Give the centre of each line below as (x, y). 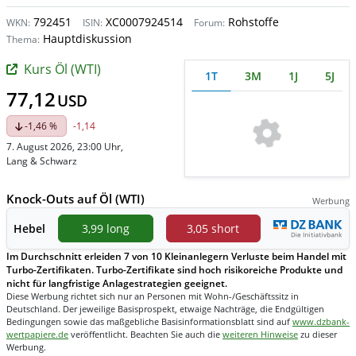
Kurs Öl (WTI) (62, 69)
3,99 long (105, 228)
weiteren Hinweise (260, 334)
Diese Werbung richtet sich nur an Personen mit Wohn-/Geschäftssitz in (153, 296)
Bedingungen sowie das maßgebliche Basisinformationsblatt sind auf (149, 321)
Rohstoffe (252, 22)
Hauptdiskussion (86, 39)
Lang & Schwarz (42, 161)
